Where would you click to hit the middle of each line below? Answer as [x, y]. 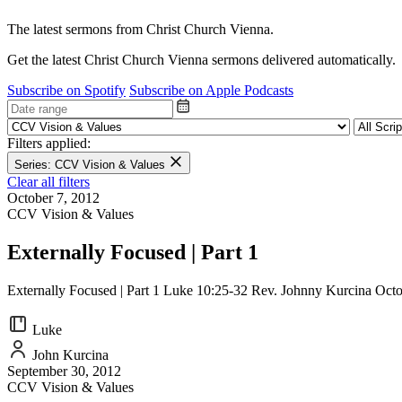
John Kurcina [69, 354]
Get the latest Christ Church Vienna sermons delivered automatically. [201, 59]
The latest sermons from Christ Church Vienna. [140, 29]
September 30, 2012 [64, 371]
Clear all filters [48, 181]
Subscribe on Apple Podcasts [211, 90]
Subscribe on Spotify [66, 90]
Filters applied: [49, 143]
